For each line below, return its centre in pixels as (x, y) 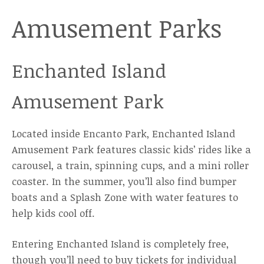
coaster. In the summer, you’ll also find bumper (124, 181)
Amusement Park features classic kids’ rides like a (131, 149)
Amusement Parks (117, 28)
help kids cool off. (55, 213)
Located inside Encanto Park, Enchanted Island (123, 133)
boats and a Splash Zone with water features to (125, 197)
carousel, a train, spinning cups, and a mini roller (130, 165)
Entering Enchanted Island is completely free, (120, 244)
